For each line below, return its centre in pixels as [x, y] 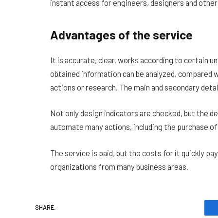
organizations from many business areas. [119, 166]
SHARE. [45, 208]
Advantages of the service [121, 35]
